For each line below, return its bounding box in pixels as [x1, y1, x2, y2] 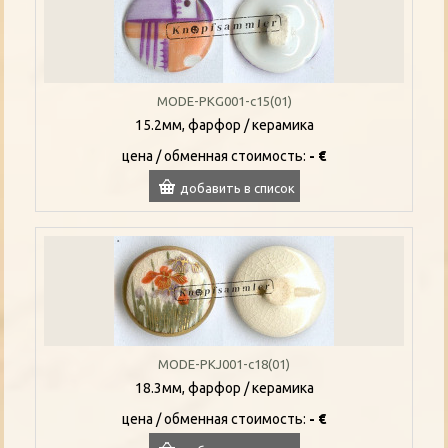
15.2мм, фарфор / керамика [134, 116, 314, 133]
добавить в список [179, 180, 295, 195]
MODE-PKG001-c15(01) [156, 93, 292, 108]
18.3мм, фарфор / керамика [134, 379, 314, 396]
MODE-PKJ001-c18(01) [158, 356, 290, 371]
